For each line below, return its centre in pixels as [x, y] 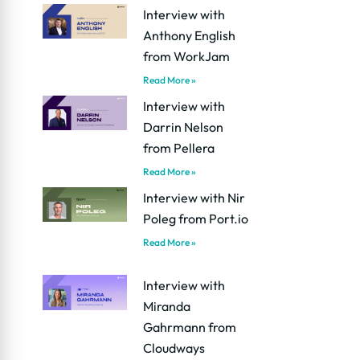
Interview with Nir [194, 197]
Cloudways [174, 348]
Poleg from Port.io [196, 218]
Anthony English [190, 35]
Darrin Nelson [184, 127]
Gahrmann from [190, 327]
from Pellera [179, 147]
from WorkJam [187, 56]
